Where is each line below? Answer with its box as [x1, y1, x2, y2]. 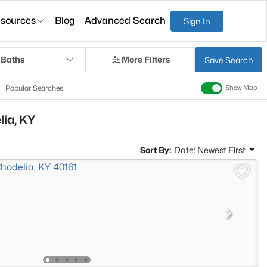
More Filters [121, 54, 170, 64]
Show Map [225, 84, 257, 92]
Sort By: [139, 145, 171, 155]
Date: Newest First [173, 145, 247, 155]
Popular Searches [5, 83, 63, 92]
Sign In [184, 15, 211, 26]
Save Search [204, 54, 253, 65]
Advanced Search [85, 15, 166, 26]
